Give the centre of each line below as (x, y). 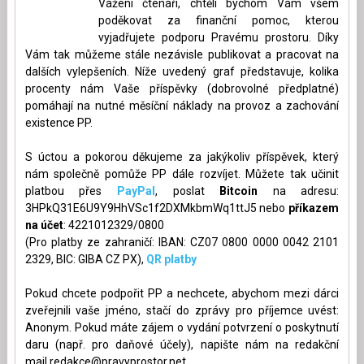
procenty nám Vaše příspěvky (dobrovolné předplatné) (182, 88)
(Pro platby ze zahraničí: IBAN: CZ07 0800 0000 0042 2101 (182, 242)
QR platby (171, 259)
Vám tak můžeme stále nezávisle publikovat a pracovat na (182, 54)
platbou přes (63, 191)
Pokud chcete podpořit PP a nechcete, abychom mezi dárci (182, 293)
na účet (44, 225)
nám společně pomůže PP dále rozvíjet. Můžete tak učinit (182, 173)
